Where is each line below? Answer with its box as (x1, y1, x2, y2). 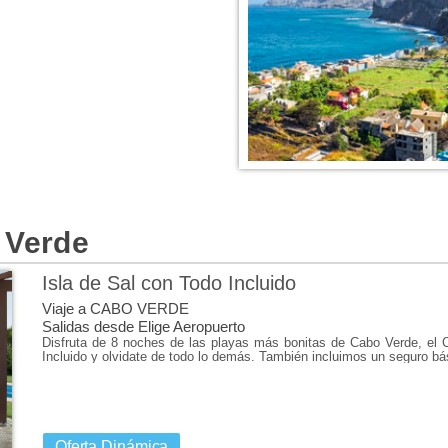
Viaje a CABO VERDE (41, 299, 189, 317)
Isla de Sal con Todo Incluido (41, 271, 296, 294)
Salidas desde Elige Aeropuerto (41, 317, 245, 335)
